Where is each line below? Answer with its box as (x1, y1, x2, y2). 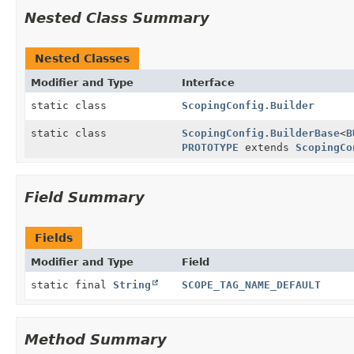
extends (238, 141, 296, 153)
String (113, 278, 151, 291)
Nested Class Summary (24, 9, 209, 26)
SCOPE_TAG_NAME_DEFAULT (181, 278, 321, 291)
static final (31, 278, 113, 291)
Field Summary (24, 188, 145, 205)
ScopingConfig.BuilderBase (181, 126, 340, 139)
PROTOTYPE (181, 141, 239, 153)
